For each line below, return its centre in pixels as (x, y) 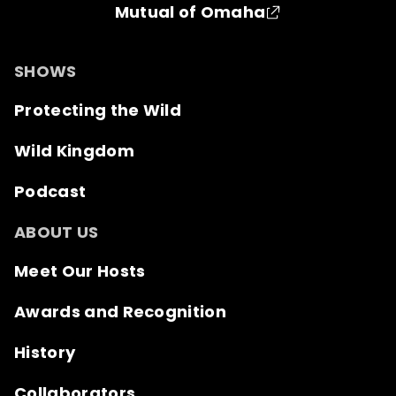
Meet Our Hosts (80, 271)
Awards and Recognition (121, 312)
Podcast (50, 192)
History (45, 353)
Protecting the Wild (98, 110)
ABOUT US (57, 232)
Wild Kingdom (74, 151)
